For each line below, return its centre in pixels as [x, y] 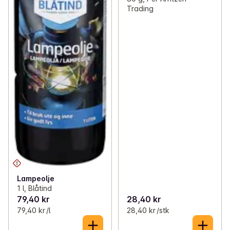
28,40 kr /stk [148, 210]
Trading [140, 9]
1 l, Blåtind [34, 188]
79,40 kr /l [34, 210]
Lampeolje [36, 179]
